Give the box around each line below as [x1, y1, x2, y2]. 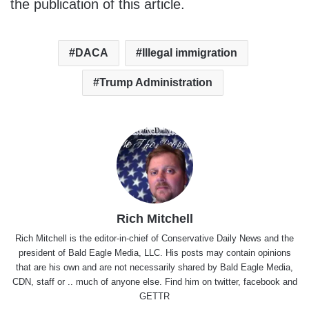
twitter [214, 277, 238, 288]
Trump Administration [99, 77, 212, 89]
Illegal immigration [141, 47, 237, 59]
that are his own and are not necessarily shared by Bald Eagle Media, [16, 262, 293, 273]
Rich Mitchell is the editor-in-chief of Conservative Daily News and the [15, 233, 294, 244]
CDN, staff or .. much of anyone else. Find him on [12, 277, 215, 288]
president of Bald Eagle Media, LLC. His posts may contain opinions [18, 248, 291, 259]
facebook [243, 277, 280, 288]
